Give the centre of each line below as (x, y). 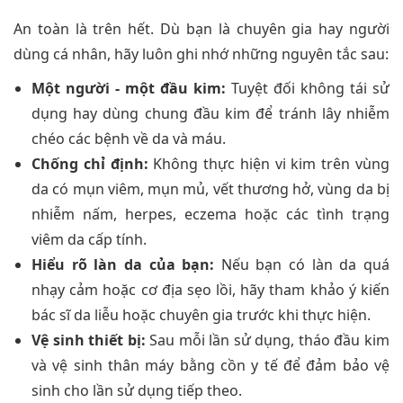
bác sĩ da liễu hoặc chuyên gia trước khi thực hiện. (201, 315)
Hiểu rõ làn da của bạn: (123, 265)
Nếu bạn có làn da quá (302, 265)
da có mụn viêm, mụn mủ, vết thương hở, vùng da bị (210, 189)
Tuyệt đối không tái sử (308, 89)
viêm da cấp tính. (89, 240)
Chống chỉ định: (90, 164)
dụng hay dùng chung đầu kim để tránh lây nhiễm (210, 114)
